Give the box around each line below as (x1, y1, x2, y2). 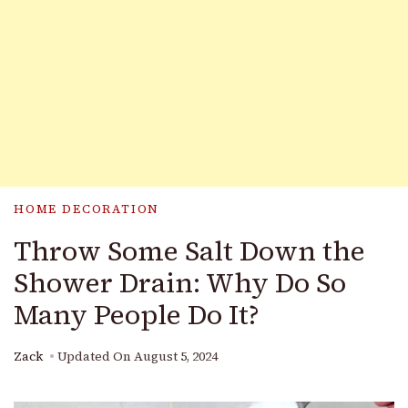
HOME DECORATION (14, 201, 160, 217)
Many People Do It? (14, 296, 260, 333)
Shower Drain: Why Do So (14, 264, 346, 301)
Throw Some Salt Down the (14, 232, 365, 270)
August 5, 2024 (134, 348, 218, 365)
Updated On (57, 348, 134, 365)
